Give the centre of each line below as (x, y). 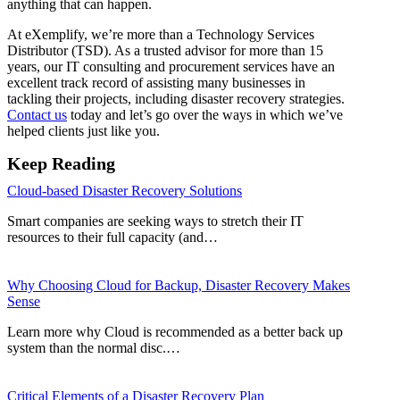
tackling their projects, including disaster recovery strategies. (176, 98)
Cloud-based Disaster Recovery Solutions (125, 190)
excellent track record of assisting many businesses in (156, 82)
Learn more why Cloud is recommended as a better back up (175, 331)
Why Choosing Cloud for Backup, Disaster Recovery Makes (179, 285)
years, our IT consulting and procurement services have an (171, 66)
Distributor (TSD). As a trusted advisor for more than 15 (165, 50)
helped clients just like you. (83, 130)
